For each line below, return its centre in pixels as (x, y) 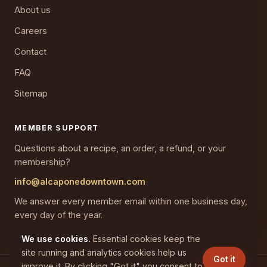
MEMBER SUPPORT (57, 128)
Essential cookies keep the (145, 239)
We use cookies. (56, 239)
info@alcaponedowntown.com (80, 182)
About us (32, 10)
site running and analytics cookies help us (104, 252)
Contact (30, 52)
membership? (42, 162)
